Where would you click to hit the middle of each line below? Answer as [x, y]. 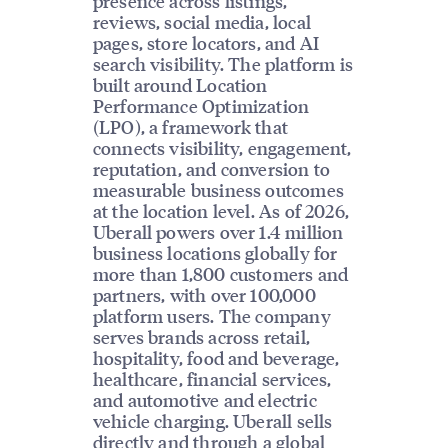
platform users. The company [211, 316]
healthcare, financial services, [212, 379]
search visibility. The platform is [222, 64]
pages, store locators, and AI [206, 43]
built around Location [180, 85]
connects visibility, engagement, [222, 148]
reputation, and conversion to [211, 169]
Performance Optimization [201, 106]
